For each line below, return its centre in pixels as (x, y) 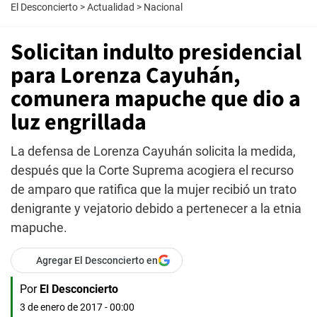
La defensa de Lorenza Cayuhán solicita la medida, (153, 151)
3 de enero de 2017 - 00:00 (77, 307)
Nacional (163, 7)
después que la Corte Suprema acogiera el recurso (152, 170)
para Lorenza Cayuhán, (126, 76)
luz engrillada (79, 122)
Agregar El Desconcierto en (97, 260)
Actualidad (111, 7)
